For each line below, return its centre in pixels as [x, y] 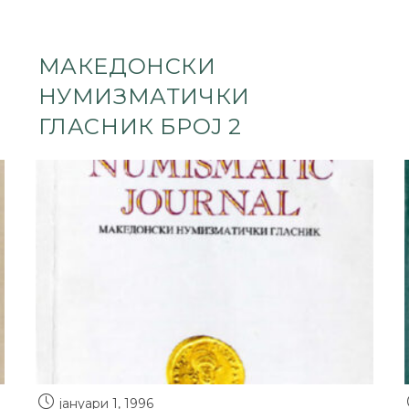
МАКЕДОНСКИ [127, 66]
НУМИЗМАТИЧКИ [144, 96]
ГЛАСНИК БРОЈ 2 [140, 126]
